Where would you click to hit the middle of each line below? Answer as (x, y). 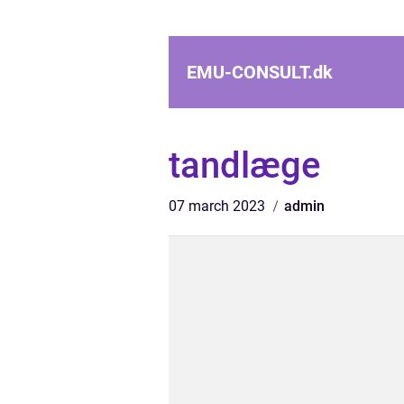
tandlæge (244, 165)
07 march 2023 (219, 206)
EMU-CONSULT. (250, 72)
